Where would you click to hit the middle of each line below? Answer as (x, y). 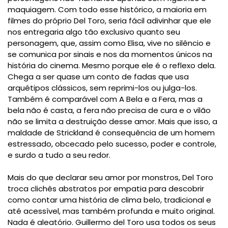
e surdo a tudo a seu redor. (59, 155)
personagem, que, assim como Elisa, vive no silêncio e (109, 43)
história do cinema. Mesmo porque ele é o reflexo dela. (112, 66)
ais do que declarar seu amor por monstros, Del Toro (113, 178)
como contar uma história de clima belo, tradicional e (109, 200)
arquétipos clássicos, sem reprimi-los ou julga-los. (102, 88)
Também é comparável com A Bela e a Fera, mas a (105, 99)
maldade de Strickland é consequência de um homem (111, 133)
